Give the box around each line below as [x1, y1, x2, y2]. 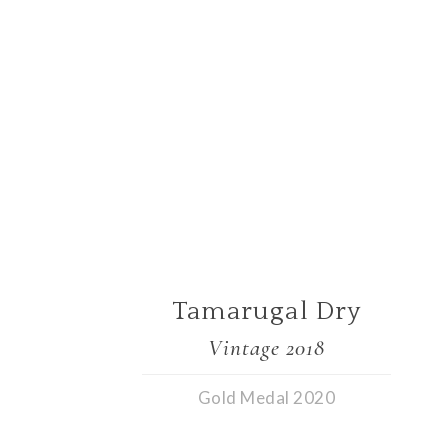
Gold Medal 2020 [197, 386, 336, 408]
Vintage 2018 [208, 334, 326, 363]
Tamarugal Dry [171, 297, 362, 327]
